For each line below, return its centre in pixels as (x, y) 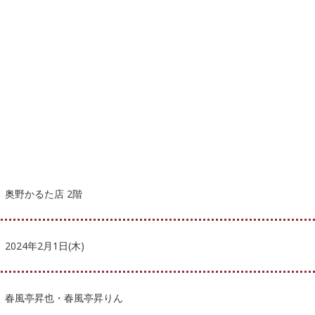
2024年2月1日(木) (44, 245)
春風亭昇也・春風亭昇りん (64, 297)
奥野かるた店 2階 (43, 193)
